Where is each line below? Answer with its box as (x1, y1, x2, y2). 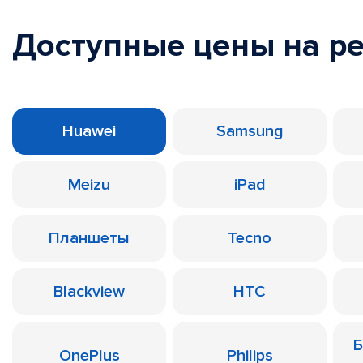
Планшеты (49, 228, 130, 248)
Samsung (216, 122, 284, 141)
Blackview (53, 282, 125, 301)
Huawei (62, 122, 116, 141)
